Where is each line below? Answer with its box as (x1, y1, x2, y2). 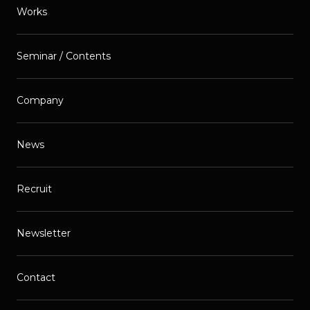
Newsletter (17, 227, 71, 240)
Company (17, 94, 64, 107)
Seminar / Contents (17, 50, 111, 63)
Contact (17, 271, 55, 284)
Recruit (17, 183, 52, 196)
